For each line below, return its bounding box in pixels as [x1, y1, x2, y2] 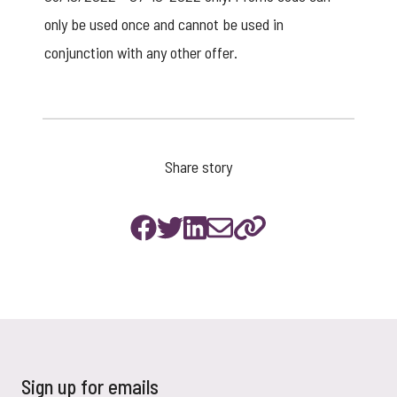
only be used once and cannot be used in [44, 13, 284, 34]
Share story [165, 156, 232, 176]
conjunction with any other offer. [44, 42, 237, 62]
